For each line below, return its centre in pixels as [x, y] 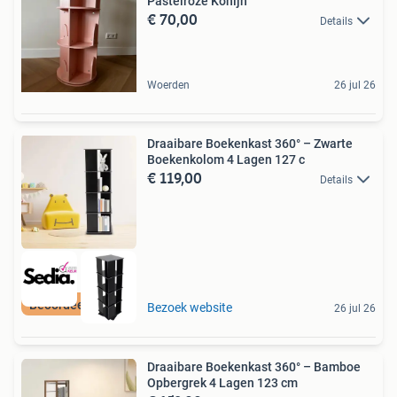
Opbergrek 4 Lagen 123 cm [222, 383]
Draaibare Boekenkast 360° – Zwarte [250, 143]
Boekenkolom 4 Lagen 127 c [226, 159]
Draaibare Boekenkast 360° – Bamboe [254, 367]
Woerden [168, 85]
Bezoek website [190, 308]
